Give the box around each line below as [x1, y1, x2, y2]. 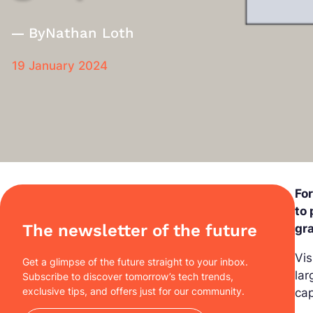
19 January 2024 [12, 59, 108, 73]
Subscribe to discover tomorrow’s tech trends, [22, 270, 233, 282]
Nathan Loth [45, 24, 134, 41]
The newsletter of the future [22, 220, 257, 240]
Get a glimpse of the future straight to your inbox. [22, 255, 248, 268]
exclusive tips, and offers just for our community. [22, 284, 245, 297]
